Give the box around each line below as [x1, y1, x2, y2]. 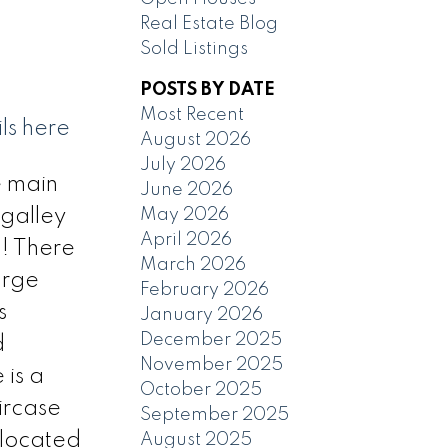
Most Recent [140, 105, 245, 124]
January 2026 [140, 305, 264, 324]
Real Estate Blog [140, 14, 279, 33]
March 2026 [140, 255, 247, 274]
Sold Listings [140, 39, 249, 58]
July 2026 [140, 155, 227, 174]
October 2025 [140, 380, 263, 399]
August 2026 [140, 130, 252, 149]
